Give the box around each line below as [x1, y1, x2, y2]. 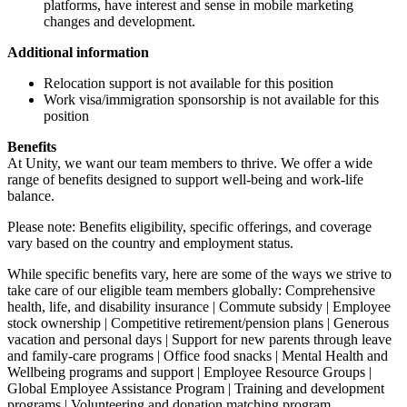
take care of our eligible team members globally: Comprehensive [7, 282, 375, 298]
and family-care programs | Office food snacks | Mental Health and [7, 347, 388, 363]
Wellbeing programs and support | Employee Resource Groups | [7, 363, 372, 380]
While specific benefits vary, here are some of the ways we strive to [7, 265, 392, 282]
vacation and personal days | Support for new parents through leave [7, 331, 392, 347]
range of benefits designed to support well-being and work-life [7, 171, 363, 187]
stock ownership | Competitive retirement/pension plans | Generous [7, 314, 389, 331]
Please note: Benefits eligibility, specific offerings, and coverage [7, 218, 372, 234]
